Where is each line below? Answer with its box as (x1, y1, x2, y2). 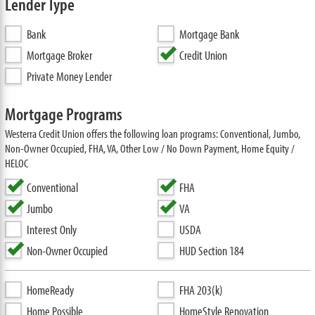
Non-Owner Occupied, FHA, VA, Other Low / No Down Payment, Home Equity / (4, 141, 295, 155)
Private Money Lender (26, 68, 112, 84)
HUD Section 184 (179, 243, 244, 259)
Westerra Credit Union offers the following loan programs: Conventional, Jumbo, (4, 126, 300, 141)
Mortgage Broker (26, 47, 92, 63)
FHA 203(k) (179, 282, 223, 298)
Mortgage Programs (4, 103, 122, 124)
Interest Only (26, 221, 77, 238)
